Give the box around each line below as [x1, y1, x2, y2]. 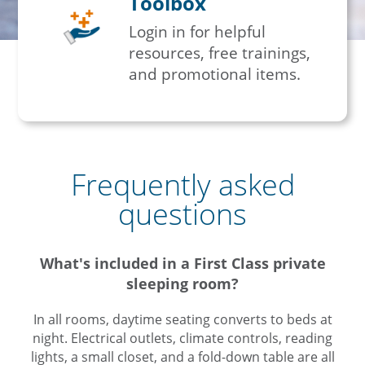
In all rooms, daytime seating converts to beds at [33, 310, 332, 328]
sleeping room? [126, 274, 239, 293]
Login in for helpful [129, 21, 266, 42]
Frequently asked [70, 165, 295, 204]
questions [118, 194, 247, 234]
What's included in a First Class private [39, 253, 326, 273]
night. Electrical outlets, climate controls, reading [33, 329, 332, 347]
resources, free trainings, [129, 42, 311, 64]
